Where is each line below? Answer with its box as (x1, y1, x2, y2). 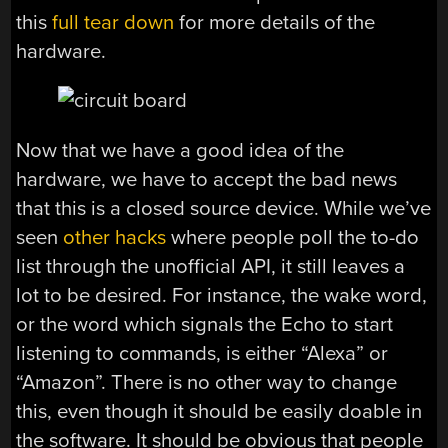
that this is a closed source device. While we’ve (16, 195, 432, 221)
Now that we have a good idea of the (16, 137, 345, 163)
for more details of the (174, 9, 376, 35)
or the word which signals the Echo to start (16, 311, 394, 337)
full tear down (52, 9, 175, 35)
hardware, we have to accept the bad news (16, 166, 398, 192)
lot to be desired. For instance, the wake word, (16, 282, 428, 308)
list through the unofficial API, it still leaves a (16, 253, 406, 279)
